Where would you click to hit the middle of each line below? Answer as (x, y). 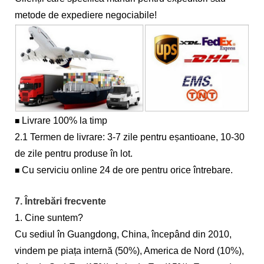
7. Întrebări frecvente (60, 202)
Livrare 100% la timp (65, 121)
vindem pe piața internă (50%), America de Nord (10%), (129, 251)
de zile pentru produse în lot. (74, 154)
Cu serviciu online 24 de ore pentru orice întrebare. (127, 170)
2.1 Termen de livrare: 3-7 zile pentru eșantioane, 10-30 (130, 137)
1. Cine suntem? (49, 218)
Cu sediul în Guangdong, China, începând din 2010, (123, 235)
